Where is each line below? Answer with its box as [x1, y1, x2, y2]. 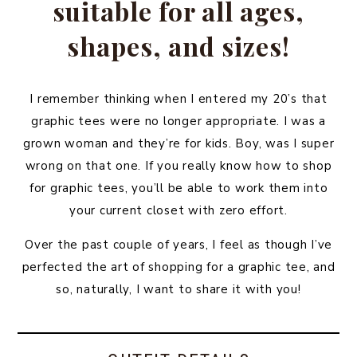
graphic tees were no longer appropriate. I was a [31, 113, 326, 129]
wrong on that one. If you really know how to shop [25, 158, 332, 174]
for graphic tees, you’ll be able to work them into [29, 180, 328, 196]
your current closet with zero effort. [69, 202, 288, 218]
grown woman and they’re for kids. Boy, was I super [22, 135, 335, 151]
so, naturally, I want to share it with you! [56, 281, 301, 297]
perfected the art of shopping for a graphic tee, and [22, 259, 335, 275]
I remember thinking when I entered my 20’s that [29, 91, 328, 107]
